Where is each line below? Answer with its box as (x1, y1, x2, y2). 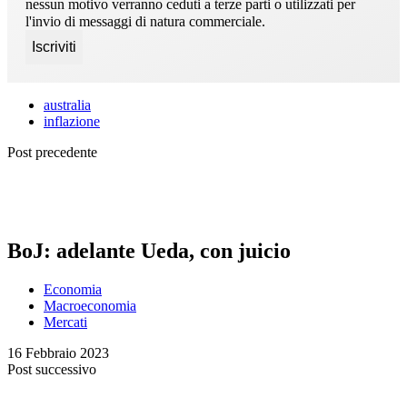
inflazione (44, 113, 100, 129)
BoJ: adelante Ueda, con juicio (7, 239, 291, 263)
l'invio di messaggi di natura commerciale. (25, 13, 265, 29)
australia (44, 96, 91, 113)
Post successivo (7, 362, 96, 378)
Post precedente (7, 144, 97, 160)
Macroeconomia (44, 298, 136, 314)
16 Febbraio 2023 (7, 345, 109, 362)
